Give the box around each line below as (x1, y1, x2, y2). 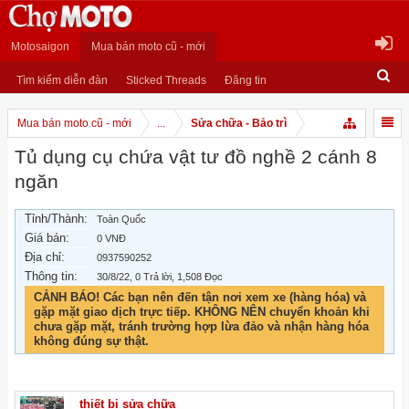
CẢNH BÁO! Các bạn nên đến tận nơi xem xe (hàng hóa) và (34, 290, 366, 304)
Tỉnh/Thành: (25, 212, 88, 225)
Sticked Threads (126, 74, 206, 87)
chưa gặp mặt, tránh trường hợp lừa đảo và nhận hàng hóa (34, 320, 369, 333)
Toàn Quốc (97, 214, 146, 225)
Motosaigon (11, 40, 69, 53)
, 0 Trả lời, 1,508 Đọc (130, 271, 223, 282)
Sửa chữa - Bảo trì (191, 117, 287, 130)
